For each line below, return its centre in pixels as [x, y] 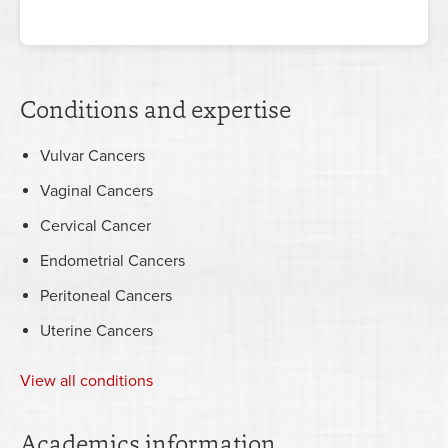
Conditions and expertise [155, 109]
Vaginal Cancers [96, 191]
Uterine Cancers [96, 331]
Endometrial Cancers [112, 261]
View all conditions [86, 381]
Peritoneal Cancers [106, 296]
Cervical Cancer [95, 226]
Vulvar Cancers [92, 156]
